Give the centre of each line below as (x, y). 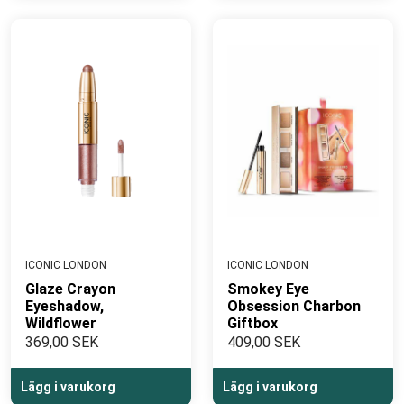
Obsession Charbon (294, 306)
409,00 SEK (264, 342)
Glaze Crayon (70, 289)
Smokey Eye (268, 289)
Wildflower (61, 323)
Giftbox (252, 323)
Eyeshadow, (64, 306)
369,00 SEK (62, 342)
